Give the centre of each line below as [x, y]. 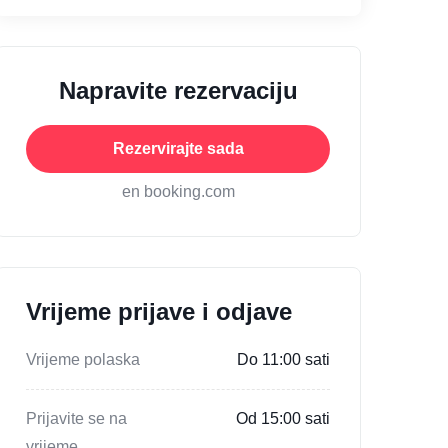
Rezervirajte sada [178, 149]
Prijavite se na [76, 419]
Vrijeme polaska [83, 360]
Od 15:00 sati [283, 419]
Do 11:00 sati [283, 360]
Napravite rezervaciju [178, 91]
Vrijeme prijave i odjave [159, 312]
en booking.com [178, 192]
